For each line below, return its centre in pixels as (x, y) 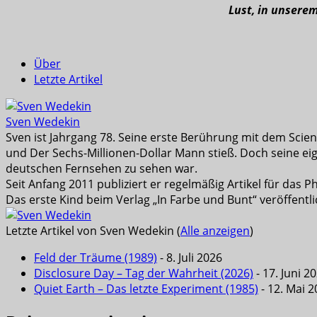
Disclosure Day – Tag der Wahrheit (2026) (144, 273)
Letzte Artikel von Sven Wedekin (91, 230)
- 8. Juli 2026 (190, 257)
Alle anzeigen (215, 230)
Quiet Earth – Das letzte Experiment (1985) (146, 288)
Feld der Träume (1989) (96, 257)
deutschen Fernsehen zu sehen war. (102, 168)
